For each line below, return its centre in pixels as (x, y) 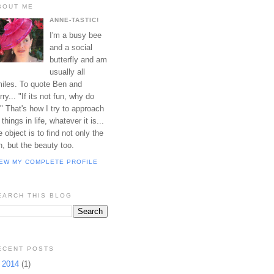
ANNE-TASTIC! (75, 20)
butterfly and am (78, 59)
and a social (71, 47)
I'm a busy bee (76, 35)
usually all (67, 72)
